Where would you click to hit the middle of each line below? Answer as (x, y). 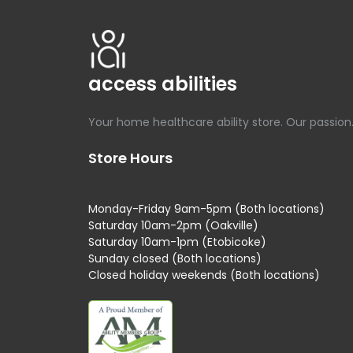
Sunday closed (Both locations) (175, 258)
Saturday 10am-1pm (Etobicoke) (177, 242)
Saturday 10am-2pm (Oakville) (173, 225)
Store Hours (130, 158)
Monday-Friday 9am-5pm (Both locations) (206, 208)
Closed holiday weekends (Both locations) (204, 275)
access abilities (163, 84)
